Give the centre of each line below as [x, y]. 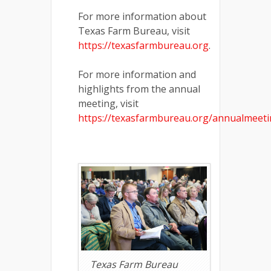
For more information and [137, 74]
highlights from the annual [139, 89]
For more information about [142, 16]
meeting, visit [108, 103]
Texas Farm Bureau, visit [134, 31]
